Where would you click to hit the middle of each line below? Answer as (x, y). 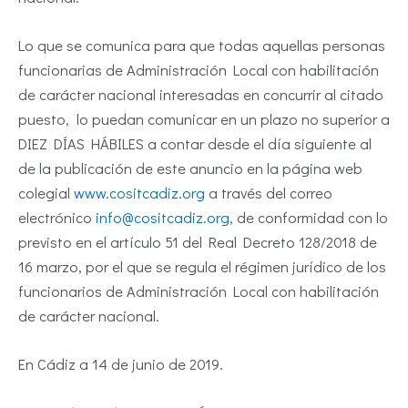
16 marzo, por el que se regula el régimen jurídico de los (202, 267)
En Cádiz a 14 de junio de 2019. (121, 364)
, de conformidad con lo (309, 218)
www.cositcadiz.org (139, 193)
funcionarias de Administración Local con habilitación (199, 70)
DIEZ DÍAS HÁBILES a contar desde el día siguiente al (195, 144)
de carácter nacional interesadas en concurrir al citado (201, 95)
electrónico (57, 218)
